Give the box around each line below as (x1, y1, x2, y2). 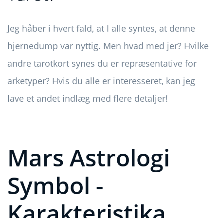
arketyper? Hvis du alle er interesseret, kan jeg (7, 74, 195, 87)
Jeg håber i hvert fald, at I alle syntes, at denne (7, 22, 195, 34)
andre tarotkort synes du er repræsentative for (7, 57, 197, 69)
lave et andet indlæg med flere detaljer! (7, 92, 168, 104)
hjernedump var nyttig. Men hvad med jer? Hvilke (7, 39, 209, 52)
